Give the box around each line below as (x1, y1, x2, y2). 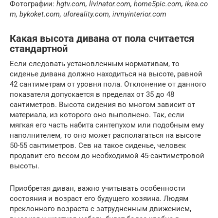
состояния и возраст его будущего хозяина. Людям (10, 194, 188, 203)
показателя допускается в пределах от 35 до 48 (10, 90, 174, 99)
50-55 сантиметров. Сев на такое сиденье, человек (10, 141, 186, 150)
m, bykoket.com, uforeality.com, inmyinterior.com (10, 9, 166, 18)
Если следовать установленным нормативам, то (10, 59, 180, 68)
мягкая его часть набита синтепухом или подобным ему (10, 120, 204, 129)
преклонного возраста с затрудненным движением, (10, 204, 191, 213)
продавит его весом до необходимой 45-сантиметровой (10, 151, 204, 160)
